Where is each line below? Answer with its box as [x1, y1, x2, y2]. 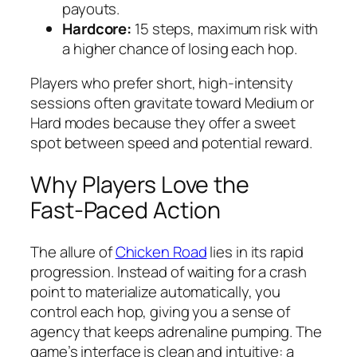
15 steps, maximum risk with [131, 18, 319, 39]
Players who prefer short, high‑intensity [30, 73, 293, 94]
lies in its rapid [206, 241, 304, 262]
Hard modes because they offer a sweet [30, 112, 296, 134]
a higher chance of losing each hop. [62, 37, 297, 59]
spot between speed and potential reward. [30, 132, 312, 154]
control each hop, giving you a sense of [30, 300, 291, 322]
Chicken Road [115, 241, 207, 262]
